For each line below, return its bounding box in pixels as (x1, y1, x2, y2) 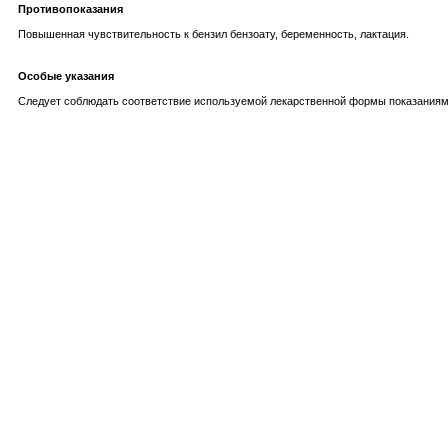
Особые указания (18, 70, 114, 82)
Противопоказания (18, 3, 123, 15)
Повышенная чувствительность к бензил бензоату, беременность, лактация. (18, 28, 409, 40)
